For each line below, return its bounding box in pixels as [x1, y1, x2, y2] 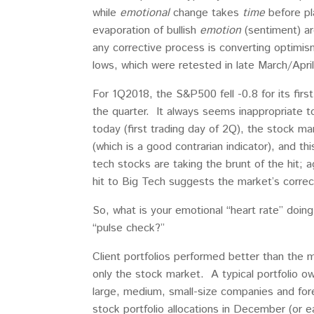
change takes [170, 5, 243, 21]
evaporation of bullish [93, 22, 200, 39]
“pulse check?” [93, 220, 165, 236]
